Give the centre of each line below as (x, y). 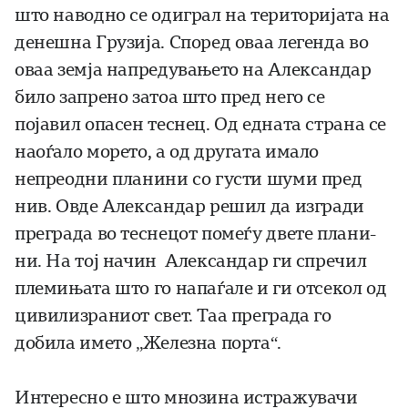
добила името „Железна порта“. (148, 343)
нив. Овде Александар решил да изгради (189, 207)
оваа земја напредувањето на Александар (193, 70)
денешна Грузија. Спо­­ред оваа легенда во (192, 43)
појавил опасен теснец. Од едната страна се (201, 125)
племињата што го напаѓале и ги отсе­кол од (201, 289)
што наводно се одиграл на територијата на (202, 15)
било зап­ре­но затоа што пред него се (170, 97)
